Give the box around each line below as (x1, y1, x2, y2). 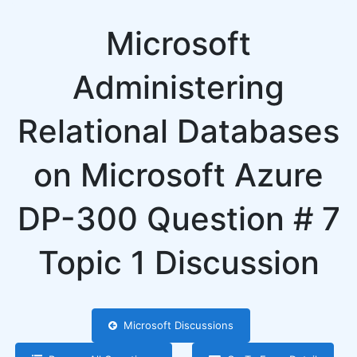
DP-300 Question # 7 (17, 199, 340, 238)
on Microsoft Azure (33, 155, 324, 194)
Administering (73, 68, 284, 107)
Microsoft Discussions (116, 319, 233, 331)
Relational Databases (18, 112, 339, 151)
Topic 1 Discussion (37, 243, 320, 282)
